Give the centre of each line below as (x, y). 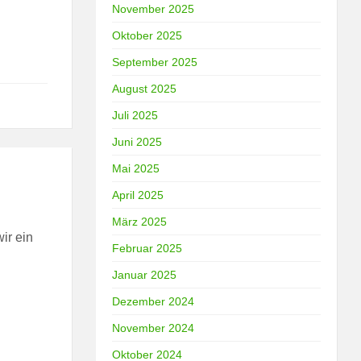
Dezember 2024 (154, 301)
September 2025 (155, 62)
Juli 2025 (135, 115)
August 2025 (145, 88)
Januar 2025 (145, 274)
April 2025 (138, 195)
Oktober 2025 (147, 35)
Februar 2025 (147, 248)
